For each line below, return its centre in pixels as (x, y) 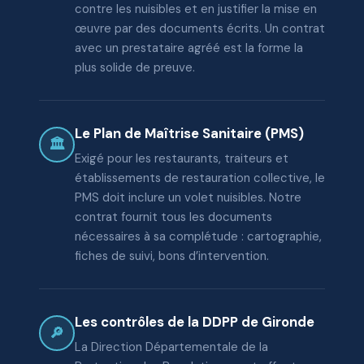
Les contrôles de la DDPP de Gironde (195, 322)
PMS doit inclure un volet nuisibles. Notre (188, 197)
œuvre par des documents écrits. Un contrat (200, 28)
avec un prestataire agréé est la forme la (189, 48)
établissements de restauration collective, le (200, 178)
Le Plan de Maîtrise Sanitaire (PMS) (189, 133)
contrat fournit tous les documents (173, 217)
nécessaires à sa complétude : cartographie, (198, 236)
